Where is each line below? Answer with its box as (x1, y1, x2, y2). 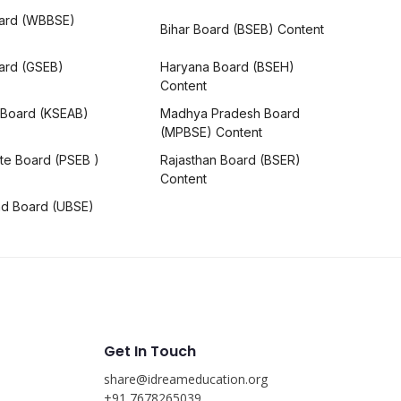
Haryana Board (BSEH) (159, 58, 294, 74)
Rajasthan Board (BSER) (159, 151, 301, 167)
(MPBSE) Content (159, 124, 262, 140)
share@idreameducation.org (103, 370, 268, 388)
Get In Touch (103, 340, 196, 362)
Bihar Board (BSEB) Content (159, 21, 324, 38)
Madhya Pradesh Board (159, 105, 300, 121)
